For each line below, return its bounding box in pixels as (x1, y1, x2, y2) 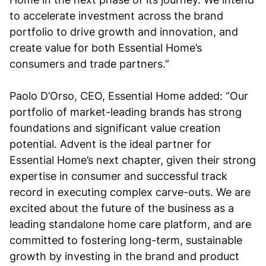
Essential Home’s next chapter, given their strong (9, 154, 256, 167)
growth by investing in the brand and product (9, 250, 239, 263)
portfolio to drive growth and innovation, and (9, 26, 238, 39)
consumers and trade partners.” (9, 58, 169, 71)
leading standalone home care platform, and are (9, 218, 251, 231)
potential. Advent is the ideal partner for (9, 138, 211, 151)
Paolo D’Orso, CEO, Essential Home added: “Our (9, 90, 248, 103)
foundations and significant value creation (9, 122, 221, 135)
